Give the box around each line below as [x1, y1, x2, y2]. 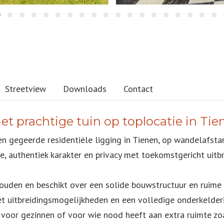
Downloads [63, 83, 106, 94]
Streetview [5, 83, 46, 94]
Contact [123, 83, 153, 94]
